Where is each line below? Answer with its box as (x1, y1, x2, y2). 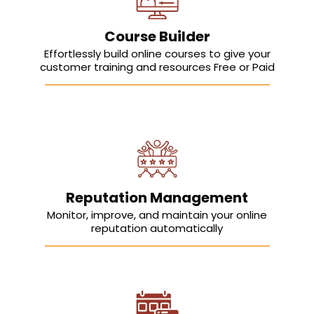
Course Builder (104, 27, 210, 47)
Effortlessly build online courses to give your (43, 46, 271, 62)
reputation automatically (91, 221, 223, 236)
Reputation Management (66, 188, 248, 208)
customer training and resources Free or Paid (39, 60, 275, 75)
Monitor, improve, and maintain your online (47, 207, 267, 223)
